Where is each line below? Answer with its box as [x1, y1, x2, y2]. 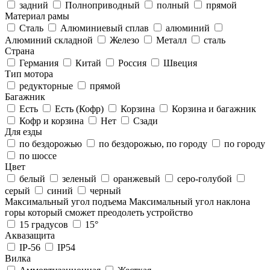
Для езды [5, 126, 42, 137]
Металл [154, 34, 189, 45]
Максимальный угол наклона [129, 196, 250, 207]
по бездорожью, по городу [96, 138, 210, 149]
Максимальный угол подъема [5, 196, 129, 207]
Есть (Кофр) [52, 103, 106, 114]
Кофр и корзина [17, 115, 86, 126]
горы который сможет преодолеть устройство [5, 207, 193, 218]
